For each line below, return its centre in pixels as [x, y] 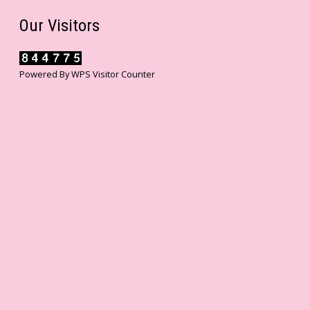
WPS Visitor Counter [113, 74]
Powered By [45, 74]
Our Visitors [60, 26]
